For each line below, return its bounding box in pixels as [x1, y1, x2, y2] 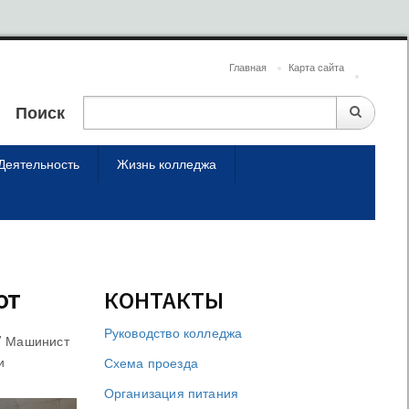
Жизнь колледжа [117, 156, 216, 172]
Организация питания [103, 385, 239, 401]
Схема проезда [103, 355, 199, 371]
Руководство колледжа [103, 325, 243, 341]
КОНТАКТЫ [103, 285, 224, 315]
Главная [229, 61, 267, 74]
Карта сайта [288, 61, 344, 74]
